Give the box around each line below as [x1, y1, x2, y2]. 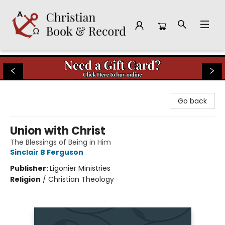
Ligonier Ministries [50, 163, 110, 173]
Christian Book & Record [8, 55, 91, 65]
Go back [178, 96, 207, 106]
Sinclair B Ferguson [10, 147, 83, 157]
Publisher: [10, 163, 50, 173]
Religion [10, 174, 41, 184]
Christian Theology [48, 174, 114, 184]
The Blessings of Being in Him [10, 137, 111, 147]
